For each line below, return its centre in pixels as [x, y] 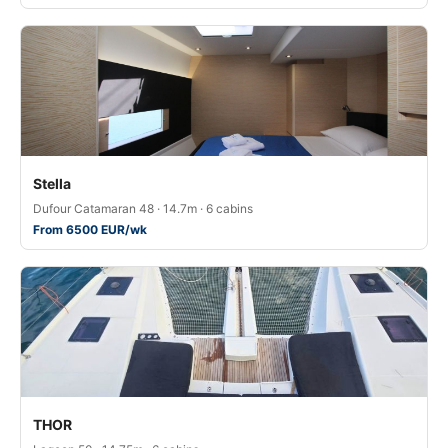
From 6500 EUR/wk [90, 229]
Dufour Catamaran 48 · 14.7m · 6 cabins [143, 208]
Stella [52, 183]
